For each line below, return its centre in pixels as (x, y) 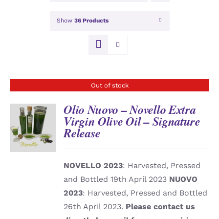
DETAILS (33, 130)
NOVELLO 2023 (93, 166)
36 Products (91, 21)
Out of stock (109, 86)
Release (82, 133)
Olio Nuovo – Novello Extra (130, 110)
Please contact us (161, 207)
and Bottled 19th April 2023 (117, 179)
